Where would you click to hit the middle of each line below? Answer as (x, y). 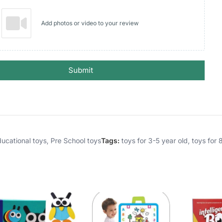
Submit (81, 70)
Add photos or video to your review (90, 23)
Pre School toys (76, 140)
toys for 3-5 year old (155, 140)
